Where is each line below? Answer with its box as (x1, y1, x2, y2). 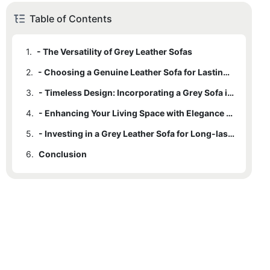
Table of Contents (30, 13, 112, 25)
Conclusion (39, 149, 87, 160)
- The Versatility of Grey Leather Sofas (37, 46, 192, 57)
